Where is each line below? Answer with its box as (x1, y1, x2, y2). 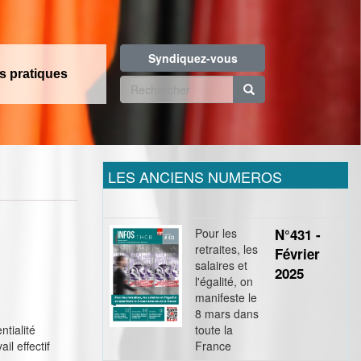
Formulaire (120, 72, 237, 106)
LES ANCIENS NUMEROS (108, 166, 282, 187)
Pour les (195, 225, 237, 241)
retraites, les (195, 241, 258, 257)
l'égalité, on (195, 273, 253, 289)
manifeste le (195, 289, 257, 305)
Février (275, 244, 320, 263)
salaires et (195, 257, 247, 273)
